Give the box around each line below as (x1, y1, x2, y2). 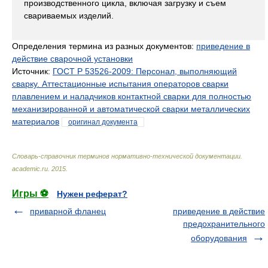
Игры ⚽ (12, 188, 48, 199)
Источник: (12, 66, 53, 76)
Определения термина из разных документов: (12, 41, 196, 51)
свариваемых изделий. (24, 11, 114, 20)
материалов (12, 117, 59, 126)
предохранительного (183, 219, 265, 229)
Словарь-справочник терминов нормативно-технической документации (12, 153, 240, 160)
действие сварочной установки (12, 54, 133, 63)
